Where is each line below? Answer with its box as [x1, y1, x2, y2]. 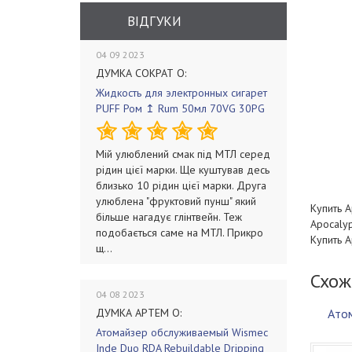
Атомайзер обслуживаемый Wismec [96, 325, 268, 339]
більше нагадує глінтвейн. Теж [96, 210, 242, 224]
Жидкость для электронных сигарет [96, 86, 267, 100]
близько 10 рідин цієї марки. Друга [96, 178, 266, 192]
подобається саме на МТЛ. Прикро [96, 225, 263, 240]
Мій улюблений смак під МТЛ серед [96, 147, 270, 161]
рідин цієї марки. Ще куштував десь [96, 163, 269, 177]
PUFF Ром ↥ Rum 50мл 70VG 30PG [96, 101, 265, 115]
